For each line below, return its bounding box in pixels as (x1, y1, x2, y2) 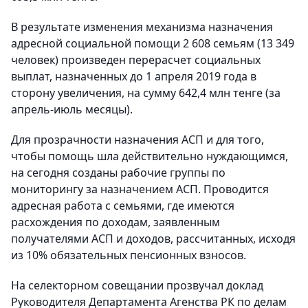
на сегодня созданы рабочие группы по (11, 165, 225, 181)
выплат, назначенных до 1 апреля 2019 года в (11, 69, 256, 85)
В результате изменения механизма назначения (11, 19, 273, 35)
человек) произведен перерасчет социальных (11, 52, 261, 68)
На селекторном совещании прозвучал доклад (11, 278, 263, 294)
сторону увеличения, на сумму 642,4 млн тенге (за (11, 85, 280, 101)
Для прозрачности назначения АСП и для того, (11, 132, 264, 148)
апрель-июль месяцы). (11, 102, 133, 118)
